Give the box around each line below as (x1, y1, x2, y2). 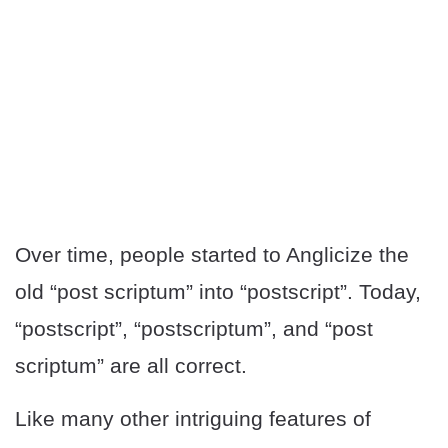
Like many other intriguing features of (15, 407, 371, 431)
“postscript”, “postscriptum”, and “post (15, 317, 373, 341)
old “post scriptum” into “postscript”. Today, (15, 280, 421, 304)
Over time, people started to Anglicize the (15, 243, 409, 267)
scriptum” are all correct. (15, 354, 247, 378)
